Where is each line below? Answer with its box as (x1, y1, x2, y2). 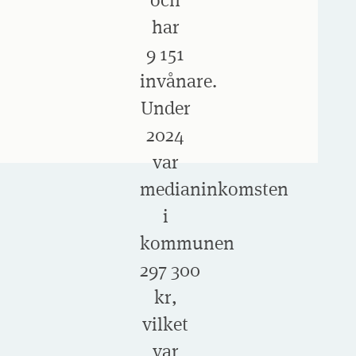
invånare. (140, 69, 217, 91)
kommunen (140, 231, 234, 253)
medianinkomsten (140, 177, 288, 199)
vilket (142, 312, 188, 335)
